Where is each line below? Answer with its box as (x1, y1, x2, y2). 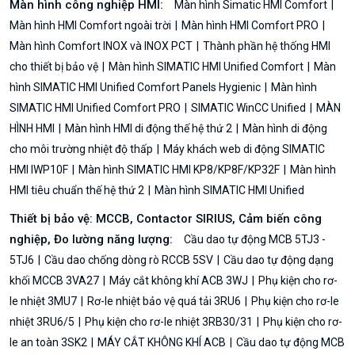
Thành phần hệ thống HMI (200, 39, 330, 52)
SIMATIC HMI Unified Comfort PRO (10, 101, 183, 114)
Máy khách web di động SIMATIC (161, 142, 325, 155)
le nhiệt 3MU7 (10, 294, 79, 307)
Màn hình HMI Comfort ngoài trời (10, 18, 174, 32)
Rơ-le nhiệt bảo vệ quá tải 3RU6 (85, 294, 243, 307)
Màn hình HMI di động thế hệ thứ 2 (63, 121, 235, 135)
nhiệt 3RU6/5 (10, 315, 77, 328)
